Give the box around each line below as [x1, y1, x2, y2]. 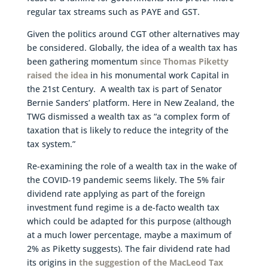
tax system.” [26, 138, 75, 150]
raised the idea [26, 69, 90, 81]
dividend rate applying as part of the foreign [26, 187, 205, 199]
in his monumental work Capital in [90, 69, 229, 81]
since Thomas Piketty [137, 55, 229, 67]
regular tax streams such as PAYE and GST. [26, 5, 200, 17]
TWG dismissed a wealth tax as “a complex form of [26, 110, 230, 122]
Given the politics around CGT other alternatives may [26, 28, 239, 39]
